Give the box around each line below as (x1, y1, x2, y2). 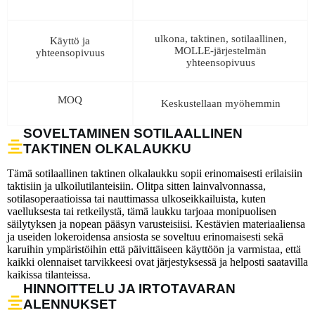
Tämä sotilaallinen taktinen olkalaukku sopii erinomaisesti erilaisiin (7, 167, 302, 180)
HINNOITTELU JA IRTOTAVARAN (23, 281, 236, 297)
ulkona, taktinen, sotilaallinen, (154, 32, 287, 44)
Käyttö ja (50, 34, 90, 46)
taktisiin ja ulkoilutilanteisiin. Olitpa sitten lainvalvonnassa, (7, 180, 266, 193)
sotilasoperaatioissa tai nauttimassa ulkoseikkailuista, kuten (7, 193, 266, 205)
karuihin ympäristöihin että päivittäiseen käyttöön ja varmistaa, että (7, 243, 301, 256)
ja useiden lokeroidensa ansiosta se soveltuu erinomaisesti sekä (7, 231, 283, 243)
